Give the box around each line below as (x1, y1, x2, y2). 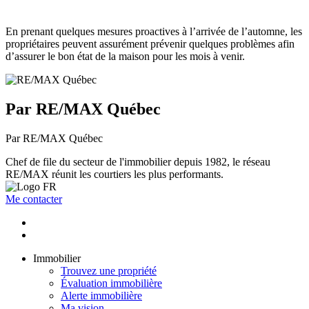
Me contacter (6, 192, 62, 205)
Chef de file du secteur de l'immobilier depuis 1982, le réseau (6, 155, 270, 168)
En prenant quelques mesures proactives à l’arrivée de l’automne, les (6, 26, 302, 38)
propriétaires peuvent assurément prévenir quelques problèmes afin (6, 38, 295, 50)
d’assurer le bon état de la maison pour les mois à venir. (6, 50, 245, 63)
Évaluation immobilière (61, 277, 162, 289)
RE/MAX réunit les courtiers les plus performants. (6, 168, 223, 180)
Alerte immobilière (61, 289, 142, 301)
